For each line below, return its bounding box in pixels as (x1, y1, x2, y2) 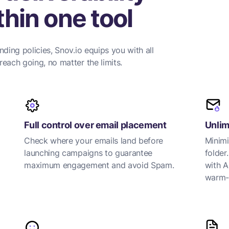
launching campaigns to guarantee (24, 148, 153, 158)
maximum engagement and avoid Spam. (24, 160, 174, 170)
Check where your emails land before (24, 135, 164, 146)
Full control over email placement (24, 120, 167, 130)
